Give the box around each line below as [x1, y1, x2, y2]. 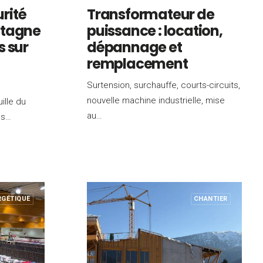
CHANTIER [193, 195, 228, 203]
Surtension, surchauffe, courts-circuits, [87, 80, 240, 90]
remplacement [87, 54, 188, 73]
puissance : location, [87, 21, 222, 41]
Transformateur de [87, 5, 214, 24]
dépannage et [87, 38, 182, 57]
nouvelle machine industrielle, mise [87, 95, 225, 106]
